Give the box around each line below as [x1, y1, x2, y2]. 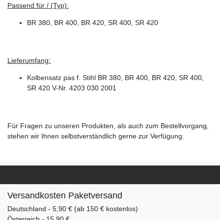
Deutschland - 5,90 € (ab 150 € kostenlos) [7, 204, 138, 213]
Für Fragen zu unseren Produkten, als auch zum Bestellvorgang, [7, 121, 209, 130]
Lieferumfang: [7, 56, 51, 64]
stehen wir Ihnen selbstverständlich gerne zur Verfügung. [7, 132, 184, 140]
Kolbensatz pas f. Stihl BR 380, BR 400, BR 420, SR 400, [27, 73, 204, 82]
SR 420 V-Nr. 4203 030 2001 [27, 83, 116, 92]
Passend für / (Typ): [7, 1, 69, 9]
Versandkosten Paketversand [7, 190, 122, 200]
